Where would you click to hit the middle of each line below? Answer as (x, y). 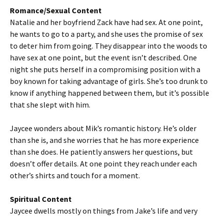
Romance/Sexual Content (56, 10)
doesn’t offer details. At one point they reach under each (103, 164)
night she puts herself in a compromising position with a (105, 69)
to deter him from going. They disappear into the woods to (109, 46)
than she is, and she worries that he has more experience (104, 140)
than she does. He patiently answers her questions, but (101, 152)
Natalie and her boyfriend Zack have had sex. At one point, (106, 22)
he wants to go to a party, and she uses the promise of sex (106, 34)
